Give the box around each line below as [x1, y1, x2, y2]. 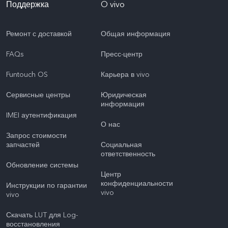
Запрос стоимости [6, 131, 67, 141]
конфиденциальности [101, 179, 173, 189]
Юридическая [101, 90, 147, 100]
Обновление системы [6, 160, 78, 170]
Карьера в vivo [101, 70, 150, 80]
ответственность [101, 149, 155, 159]
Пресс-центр [101, 49, 142, 60]
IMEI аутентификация [6, 110, 77, 121]
